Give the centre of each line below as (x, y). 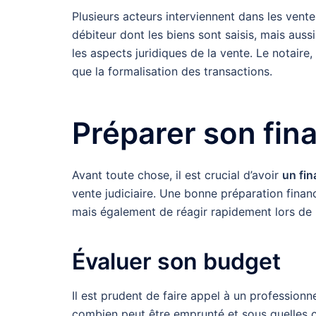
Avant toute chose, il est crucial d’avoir (177, 175)
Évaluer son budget (176, 261)
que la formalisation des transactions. (172, 71)
